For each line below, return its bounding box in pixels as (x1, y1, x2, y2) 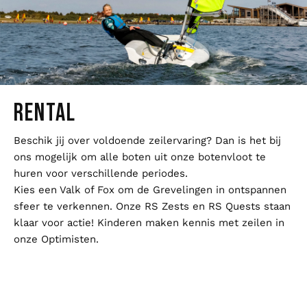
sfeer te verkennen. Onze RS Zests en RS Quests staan (14, 199, 291, 212)
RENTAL (14, 98, 76, 125)
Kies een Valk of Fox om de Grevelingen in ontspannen (14, 183, 286, 196)
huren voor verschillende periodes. (14, 167, 188, 180)
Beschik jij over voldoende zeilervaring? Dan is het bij (14, 134, 281, 147)
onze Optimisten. (14, 232, 99, 245)
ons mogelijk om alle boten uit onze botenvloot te (14, 150, 266, 163)
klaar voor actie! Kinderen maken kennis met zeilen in (14, 216, 284, 229)
